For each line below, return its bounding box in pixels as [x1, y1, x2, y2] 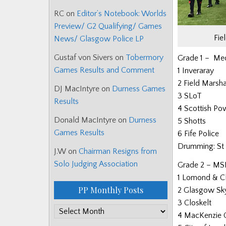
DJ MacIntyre [54, 84, 99, 94]
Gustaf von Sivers [54, 53, 113, 63]
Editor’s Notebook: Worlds [77, 9, 166, 19]
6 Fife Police [178, 129, 219, 139]
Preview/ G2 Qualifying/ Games [54, 22, 162, 31]
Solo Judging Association [54, 159, 138, 169]
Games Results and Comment [54, 66, 154, 75]
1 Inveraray [178, 66, 214, 76]
